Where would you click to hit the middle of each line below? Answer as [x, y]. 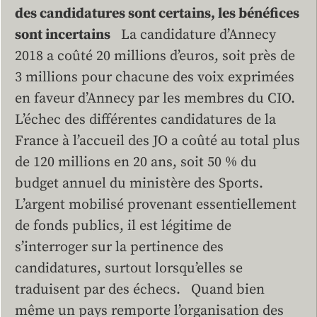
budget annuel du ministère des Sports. [143, 184]
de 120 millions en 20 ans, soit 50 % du [136, 163]
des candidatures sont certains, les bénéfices [157, 14]
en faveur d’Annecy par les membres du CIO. [155, 99]
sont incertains [63, 35]
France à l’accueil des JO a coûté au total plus [157, 142]
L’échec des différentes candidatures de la [145, 120]
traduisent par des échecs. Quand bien [140, 290]
